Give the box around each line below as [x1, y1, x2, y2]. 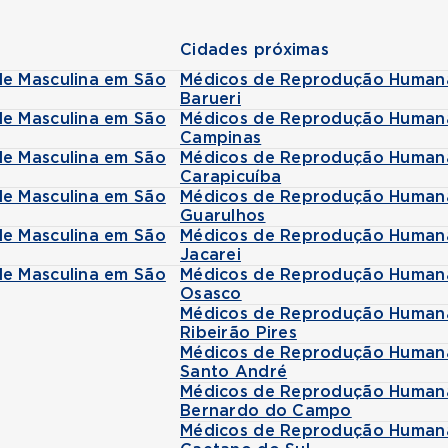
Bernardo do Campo [180, 403, 352, 419]
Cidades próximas [180, 42, 330, 58]
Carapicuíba [180, 169, 282, 185]
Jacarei [180, 247, 241, 263]
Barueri [180, 91, 241, 107]
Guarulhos [180, 208, 266, 224]
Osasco [180, 286, 242, 302]
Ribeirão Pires [180, 325, 297, 341]
